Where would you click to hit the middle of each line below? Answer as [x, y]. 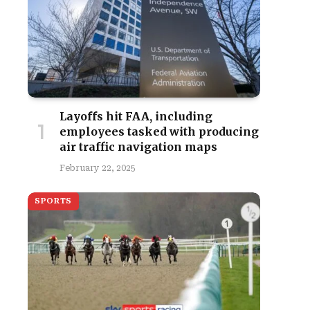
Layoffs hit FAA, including [136, 116]
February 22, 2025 [98, 168]
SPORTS [53, 201]
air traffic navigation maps [138, 147]
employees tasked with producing [159, 131]
